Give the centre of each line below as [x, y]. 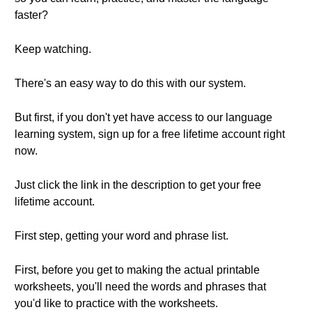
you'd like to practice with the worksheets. [116, 303]
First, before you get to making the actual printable [137, 270]
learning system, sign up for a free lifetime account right [150, 134]
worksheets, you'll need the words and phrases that [140, 287]
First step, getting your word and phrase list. [122, 236]
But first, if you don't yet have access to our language [143, 117]
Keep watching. [53, 49]
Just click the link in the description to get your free [138, 185]
